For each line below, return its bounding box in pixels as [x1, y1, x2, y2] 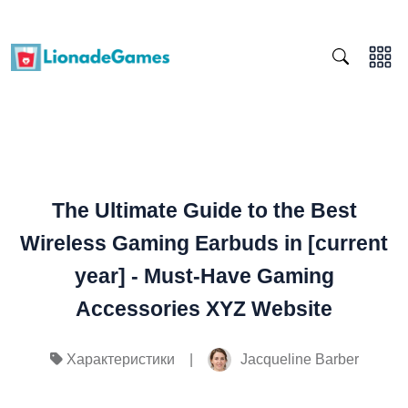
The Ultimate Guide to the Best [51, 199, 357, 222]
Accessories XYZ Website [76, 297, 332, 321]
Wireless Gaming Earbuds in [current [20, 231, 388, 255]
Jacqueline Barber [240, 351, 359, 367]
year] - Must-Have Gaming [74, 264, 334, 288]
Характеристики [66, 352, 175, 368]
